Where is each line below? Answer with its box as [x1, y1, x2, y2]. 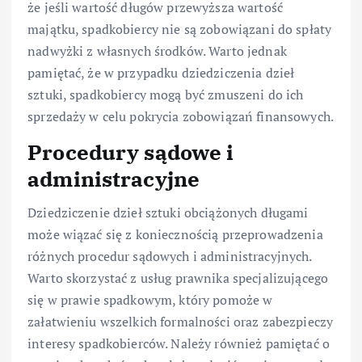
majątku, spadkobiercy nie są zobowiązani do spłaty [27, 19, 332, 38]
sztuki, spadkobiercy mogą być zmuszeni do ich [27, 85, 304, 103]
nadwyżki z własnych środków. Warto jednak [27, 41, 287, 60]
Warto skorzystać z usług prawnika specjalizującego [27, 269, 329, 287]
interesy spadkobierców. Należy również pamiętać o [27, 335, 330, 352]
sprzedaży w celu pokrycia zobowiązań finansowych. [27, 107, 334, 125]
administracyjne [27, 164, 200, 192]
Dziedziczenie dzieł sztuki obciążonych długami [27, 204, 309, 221]
